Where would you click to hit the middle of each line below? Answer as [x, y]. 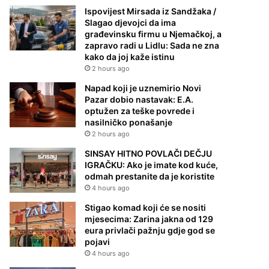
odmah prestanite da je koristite [150, 176]
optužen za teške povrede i [140, 111]
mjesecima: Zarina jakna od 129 [149, 219]
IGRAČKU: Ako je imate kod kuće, [152, 165]
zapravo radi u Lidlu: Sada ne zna [152, 45]
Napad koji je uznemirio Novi [143, 88]
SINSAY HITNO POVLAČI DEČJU [149, 153]
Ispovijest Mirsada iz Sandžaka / [151, 11]
